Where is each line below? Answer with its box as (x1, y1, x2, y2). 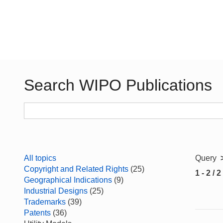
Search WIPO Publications (24, 76, 212, 94)
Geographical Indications (24, 176, 112, 184)
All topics (24, 154, 56, 162)
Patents (24, 209, 51, 217)
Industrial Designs (24, 187, 88, 195)
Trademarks (24, 198, 66, 206)
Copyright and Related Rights (24, 165, 128, 173)
